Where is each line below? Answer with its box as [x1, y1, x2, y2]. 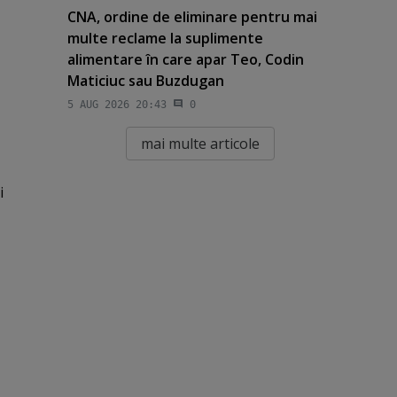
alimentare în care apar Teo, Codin [66, 50, 304, 70]
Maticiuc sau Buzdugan [66, 71, 224, 91]
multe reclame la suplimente [66, 28, 263, 49]
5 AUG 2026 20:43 [66, 97, 167, 111]
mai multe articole [140, 133, 260, 153]
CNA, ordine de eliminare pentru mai [66, 7, 317, 27]
